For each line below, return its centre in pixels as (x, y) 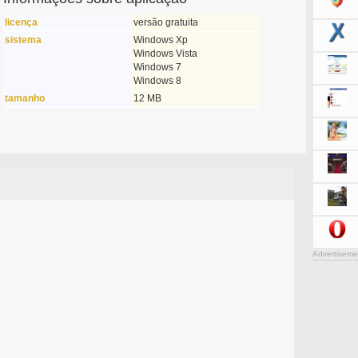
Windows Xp (160, 40)
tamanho (24, 98)
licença (21, 22)
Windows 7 (157, 67)
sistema (23, 40)
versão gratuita (165, 22)
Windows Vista (165, 54)
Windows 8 (157, 81)
